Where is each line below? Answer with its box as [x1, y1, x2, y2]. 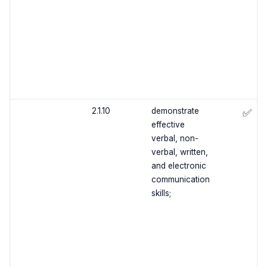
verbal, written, [151, 147, 208, 157]
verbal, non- [151, 133, 198, 144]
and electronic [151, 161, 206, 171]
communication [151, 175, 210, 185]
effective [151, 120, 185, 130]
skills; [151, 188, 171, 198]
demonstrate [151, 106, 199, 116]
